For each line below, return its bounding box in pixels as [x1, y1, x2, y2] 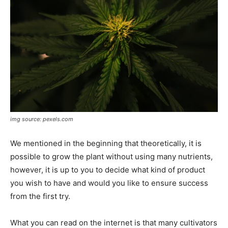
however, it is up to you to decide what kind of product [10, 164, 205, 175]
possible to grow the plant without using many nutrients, [10, 151, 213, 161]
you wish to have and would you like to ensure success [10, 178, 208, 188]
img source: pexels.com [10, 115, 73, 123]
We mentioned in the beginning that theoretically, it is [10, 138, 202, 148]
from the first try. [10, 191, 70, 201]
